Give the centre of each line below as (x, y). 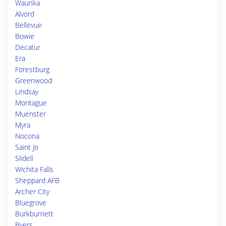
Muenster (31, 114)
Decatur (28, 47)
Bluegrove (31, 203)
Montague (31, 103)
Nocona (27, 136)
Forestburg (32, 69)
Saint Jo (27, 147)
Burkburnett (34, 214)
